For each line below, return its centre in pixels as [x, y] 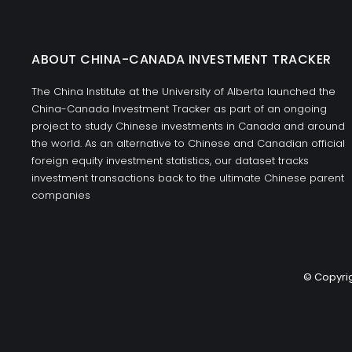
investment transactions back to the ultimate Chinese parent [188, 178]
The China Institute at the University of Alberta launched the [183, 92]
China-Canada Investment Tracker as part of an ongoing [179, 109]
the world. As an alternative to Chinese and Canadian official [188, 143]
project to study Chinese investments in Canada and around [188, 126]
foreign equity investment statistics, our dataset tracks [170, 161]
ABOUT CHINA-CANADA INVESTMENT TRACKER [181, 59]
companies [61, 195]
